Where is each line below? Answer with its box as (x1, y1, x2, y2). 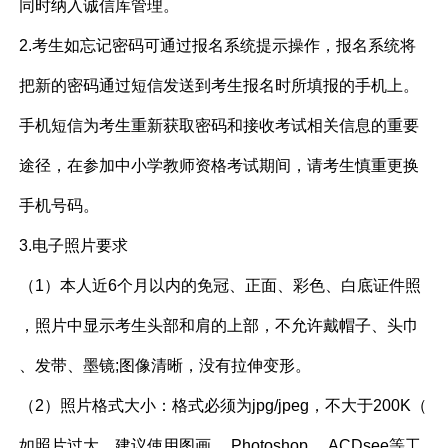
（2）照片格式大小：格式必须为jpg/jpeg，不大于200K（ (19, 397, 428, 414)
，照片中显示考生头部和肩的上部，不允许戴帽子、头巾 (19, 317, 420, 334)
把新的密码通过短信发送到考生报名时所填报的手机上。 (19, 77, 420, 94)
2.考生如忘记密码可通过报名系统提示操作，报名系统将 (19, 37, 417, 54)
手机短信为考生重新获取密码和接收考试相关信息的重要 (19, 117, 420, 134)
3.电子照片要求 (19, 237, 129, 254)
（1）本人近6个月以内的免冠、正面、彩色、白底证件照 (19, 277, 422, 294)
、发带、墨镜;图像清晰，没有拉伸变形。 (19, 357, 312, 374)
